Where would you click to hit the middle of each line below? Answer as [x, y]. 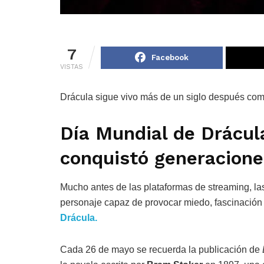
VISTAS [72, 67]
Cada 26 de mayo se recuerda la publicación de [161, 250]
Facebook [170, 57]
